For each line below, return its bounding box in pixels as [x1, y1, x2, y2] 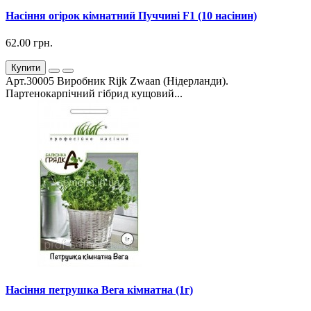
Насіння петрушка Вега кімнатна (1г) [6, 284, 193, 296]
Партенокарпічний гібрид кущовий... [6, 87, 183, 100]
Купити [11, 62, 40, 74]
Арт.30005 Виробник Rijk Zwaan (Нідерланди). [6, 75, 228, 87]
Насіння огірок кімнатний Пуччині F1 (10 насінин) [6, 9, 257, 22]
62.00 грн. [6, 37, 53, 49]
